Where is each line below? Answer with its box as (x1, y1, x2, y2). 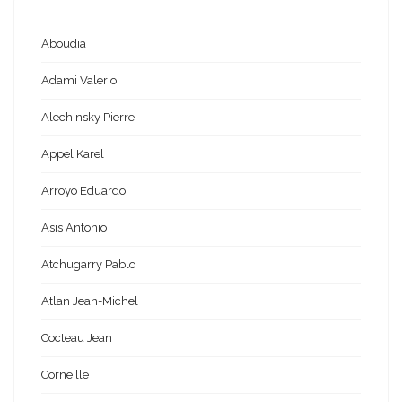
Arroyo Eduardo (41, 184, 126, 198)
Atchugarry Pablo (41, 258, 135, 272)
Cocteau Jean (41, 331, 112, 345)
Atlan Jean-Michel (41, 294, 138, 309)
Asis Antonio (41, 221, 107, 235)
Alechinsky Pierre (41, 110, 135, 125)
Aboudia (41, 37, 86, 51)
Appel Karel (41, 147, 104, 162)
